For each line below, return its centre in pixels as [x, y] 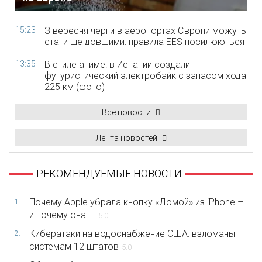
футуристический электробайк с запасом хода [145, 75]
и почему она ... [62, 215]
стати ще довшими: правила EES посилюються [144, 42]
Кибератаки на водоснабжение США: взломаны [132, 233]
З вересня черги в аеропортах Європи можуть [145, 30]
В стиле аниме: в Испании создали [117, 64]
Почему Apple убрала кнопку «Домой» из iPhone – [136, 202]
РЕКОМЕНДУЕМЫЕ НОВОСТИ [109, 173]
